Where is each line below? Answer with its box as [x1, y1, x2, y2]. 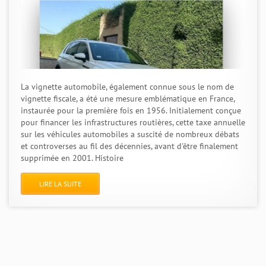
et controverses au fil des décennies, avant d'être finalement [21, 141, 238, 151]
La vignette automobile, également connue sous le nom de [21, 81, 234, 92]
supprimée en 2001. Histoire [21, 153, 123, 163]
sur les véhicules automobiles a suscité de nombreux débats [21, 129, 239, 140]
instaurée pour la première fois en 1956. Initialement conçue [21, 105, 241, 116]
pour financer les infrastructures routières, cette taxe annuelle [21, 117, 245, 128]
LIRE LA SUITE [39, 179, 81, 188]
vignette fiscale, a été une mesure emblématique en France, [21, 93, 235, 104]
